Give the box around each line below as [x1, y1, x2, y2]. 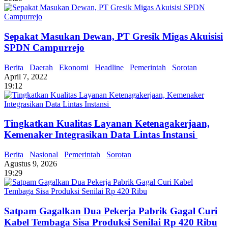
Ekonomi [59, 63, 89, 72]
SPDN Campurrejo [4, 42, 84, 53]
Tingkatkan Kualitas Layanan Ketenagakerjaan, [4, 118, 210, 129]
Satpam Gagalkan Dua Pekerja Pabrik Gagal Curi [4, 205, 217, 216]
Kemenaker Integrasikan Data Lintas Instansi [4, 129, 197, 140]
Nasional [30, 150, 58, 159]
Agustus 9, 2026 [4, 159, 57, 168]
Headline [95, 63, 124, 72]
